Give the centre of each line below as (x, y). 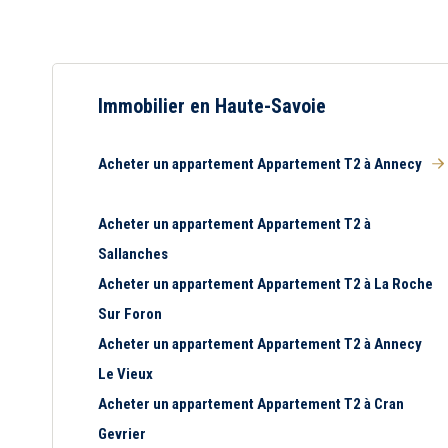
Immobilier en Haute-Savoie (212, 106)
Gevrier (122, 434)
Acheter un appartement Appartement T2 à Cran (251, 404)
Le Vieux (125, 374)
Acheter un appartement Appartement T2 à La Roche (265, 284)
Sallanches (133, 254)
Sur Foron (130, 314)
